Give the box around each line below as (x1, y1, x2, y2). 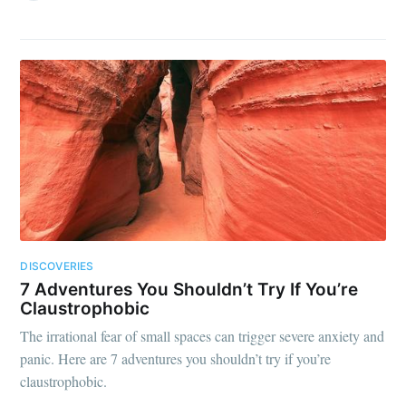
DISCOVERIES (20, 259, 94, 274)
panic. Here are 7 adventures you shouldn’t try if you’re (20, 349, 332, 369)
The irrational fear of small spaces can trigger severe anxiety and (20, 326, 385, 346)
